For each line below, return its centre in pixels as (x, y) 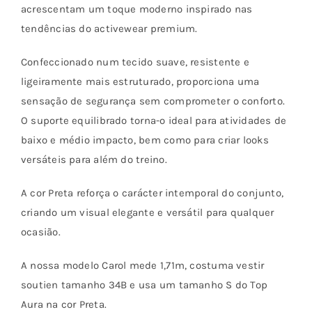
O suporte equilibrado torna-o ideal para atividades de (154, 121)
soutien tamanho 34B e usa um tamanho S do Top (144, 285)
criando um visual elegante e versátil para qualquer (147, 213)
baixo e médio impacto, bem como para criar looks (145, 140)
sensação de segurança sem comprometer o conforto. (153, 101)
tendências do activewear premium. (109, 29)
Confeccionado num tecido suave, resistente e (135, 62)
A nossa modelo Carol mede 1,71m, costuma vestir (142, 266)
